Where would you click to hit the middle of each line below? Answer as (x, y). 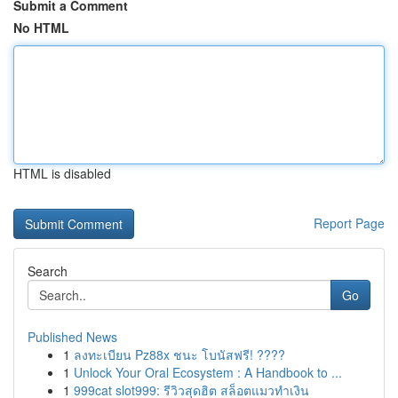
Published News (72, 337)
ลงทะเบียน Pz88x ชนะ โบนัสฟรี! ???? (179, 354)
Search (48, 271)
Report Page (349, 223)
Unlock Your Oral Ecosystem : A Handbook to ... (208, 372)
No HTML (41, 28)
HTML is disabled (62, 173)
